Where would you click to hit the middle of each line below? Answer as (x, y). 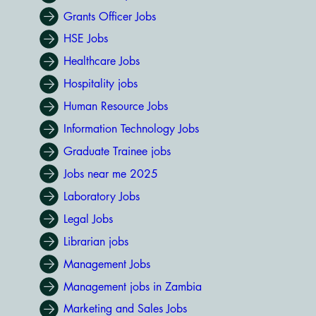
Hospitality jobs (100, 84)
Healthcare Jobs (101, 61)
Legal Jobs (88, 219)
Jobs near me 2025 (110, 174)
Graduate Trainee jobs (117, 152)
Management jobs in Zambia (132, 286)
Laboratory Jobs (101, 196)
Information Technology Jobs (131, 129)
